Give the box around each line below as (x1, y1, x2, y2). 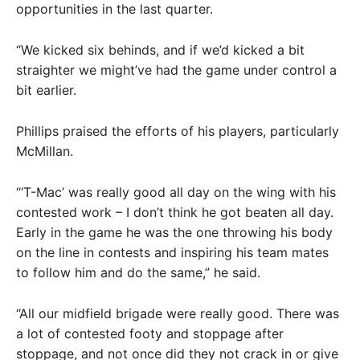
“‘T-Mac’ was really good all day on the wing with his (16, 183, 336, 200)
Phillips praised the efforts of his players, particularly (16, 122, 339, 139)
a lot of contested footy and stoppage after (16, 325, 284, 342)
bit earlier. (16, 81, 76, 98)
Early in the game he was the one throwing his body (16, 223, 333, 240)
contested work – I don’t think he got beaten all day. (16, 203, 333, 220)
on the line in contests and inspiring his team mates (16, 243, 329, 260)
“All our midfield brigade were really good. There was (16, 305, 339, 321)
